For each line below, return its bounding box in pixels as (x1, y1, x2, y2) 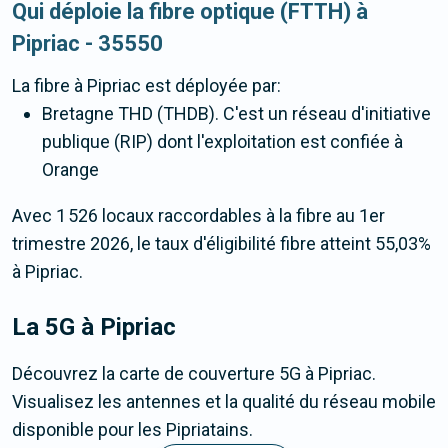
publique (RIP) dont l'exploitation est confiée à (42, 131, 403, 153)
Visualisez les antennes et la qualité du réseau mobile (12, 391, 436, 413)
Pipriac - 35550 (12, 31, 163, 57)
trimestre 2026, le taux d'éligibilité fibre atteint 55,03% (12, 233, 431, 255)
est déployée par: (141, 75, 281, 97)
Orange (42, 159, 99, 181)
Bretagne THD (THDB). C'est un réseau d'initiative (42, 103, 431, 125)
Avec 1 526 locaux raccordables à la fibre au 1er (12, 205, 385, 227)
